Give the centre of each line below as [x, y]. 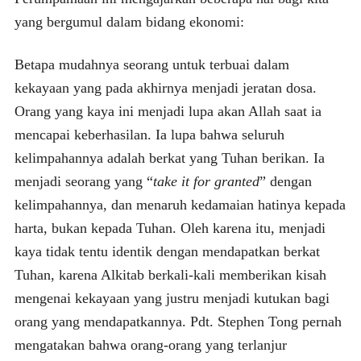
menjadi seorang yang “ [83, 181]
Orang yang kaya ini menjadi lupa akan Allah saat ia [168, 111]
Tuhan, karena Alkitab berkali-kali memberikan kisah [170, 274]
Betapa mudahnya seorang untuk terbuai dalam [151, 64]
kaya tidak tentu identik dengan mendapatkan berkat [167, 251]
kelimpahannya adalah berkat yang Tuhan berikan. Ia [169, 158]
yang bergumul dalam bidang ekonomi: [129, 21]
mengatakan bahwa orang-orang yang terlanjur [150, 344]
